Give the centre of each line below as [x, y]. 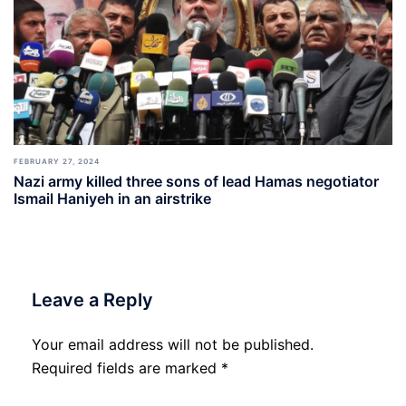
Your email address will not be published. [173, 344]
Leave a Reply [92, 300]
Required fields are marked [126, 367]
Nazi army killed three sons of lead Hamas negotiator [196, 181]
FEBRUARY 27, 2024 [57, 161]
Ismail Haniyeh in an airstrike [112, 198]
